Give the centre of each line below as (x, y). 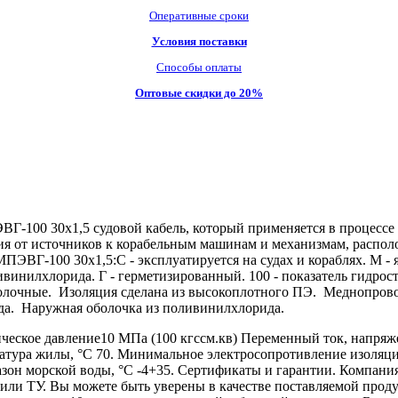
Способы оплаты (199, 67)
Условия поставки (199, 41)
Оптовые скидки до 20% (199, 92)
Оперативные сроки (199, 15)
